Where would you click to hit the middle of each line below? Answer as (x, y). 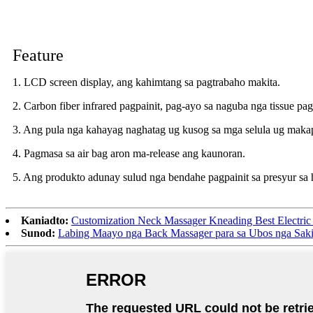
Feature (38, 56)
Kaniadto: (45, 221)
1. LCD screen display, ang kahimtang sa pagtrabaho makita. (146, 82)
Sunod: (38, 233)
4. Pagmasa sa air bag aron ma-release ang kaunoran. (129, 154)
